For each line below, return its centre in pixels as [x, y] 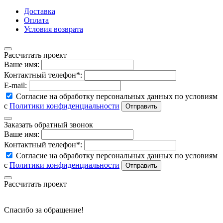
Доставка [40, 11]
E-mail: [15, 86]
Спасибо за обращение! [44, 210]
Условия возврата [54, 29]
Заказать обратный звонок [49, 125]
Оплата [36, 20]
